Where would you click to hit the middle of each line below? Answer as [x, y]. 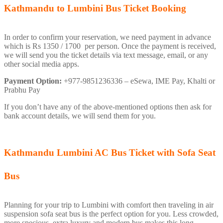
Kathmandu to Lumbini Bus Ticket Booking [96, 8]
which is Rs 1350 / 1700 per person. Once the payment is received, [110, 46]
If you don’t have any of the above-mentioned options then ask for [108, 107]
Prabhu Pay [22, 90]
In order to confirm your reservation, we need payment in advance [108, 37]
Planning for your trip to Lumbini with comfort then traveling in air [109, 205]
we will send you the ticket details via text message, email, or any [106, 55]
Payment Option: [33, 81]
